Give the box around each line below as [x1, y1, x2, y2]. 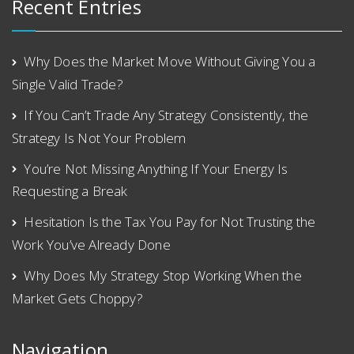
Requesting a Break [12, 182, 128, 201]
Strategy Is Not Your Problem [12, 128, 186, 147]
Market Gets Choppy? [12, 289, 143, 308]
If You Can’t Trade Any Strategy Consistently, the [24, 105, 309, 124]
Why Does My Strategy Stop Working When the [24, 266, 302, 285]
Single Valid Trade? [12, 74, 123, 93]
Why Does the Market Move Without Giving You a [24, 51, 316, 70]
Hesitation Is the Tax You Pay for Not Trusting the [24, 213, 316, 232]
